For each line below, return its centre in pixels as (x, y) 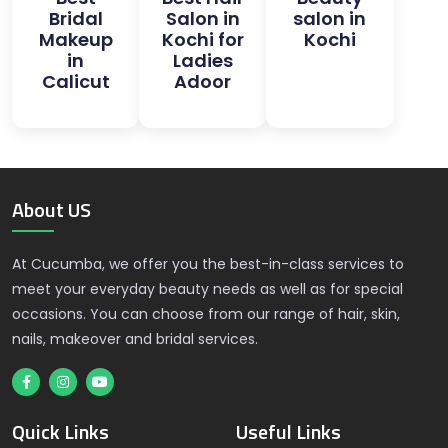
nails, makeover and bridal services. (135, 339)
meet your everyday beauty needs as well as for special (207, 289)
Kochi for (202, 39)
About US (51, 209)
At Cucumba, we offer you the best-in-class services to (208, 264)
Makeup (75, 39)
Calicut (75, 81)
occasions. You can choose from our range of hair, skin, (206, 314)
